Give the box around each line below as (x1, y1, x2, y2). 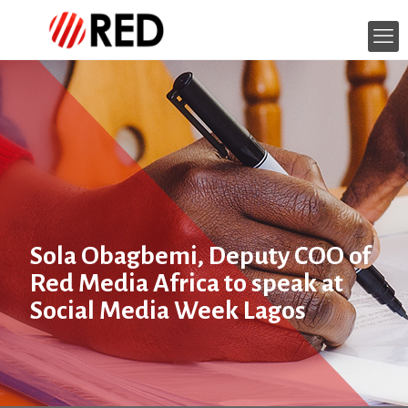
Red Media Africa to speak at (30, 270, 343, 297)
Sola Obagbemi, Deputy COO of (30, 242, 371, 270)
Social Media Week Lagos (30, 297, 306, 324)
